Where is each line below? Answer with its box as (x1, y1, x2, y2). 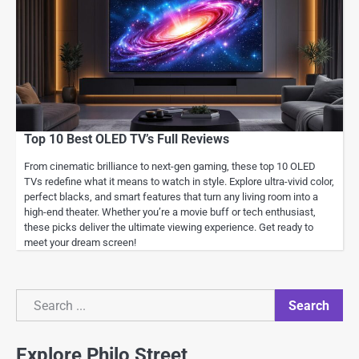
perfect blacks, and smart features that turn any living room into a (24, 191, 318, 203)
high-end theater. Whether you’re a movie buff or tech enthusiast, (24, 206, 316, 218)
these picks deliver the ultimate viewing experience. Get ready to (24, 221, 313, 233)
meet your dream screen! (24, 236, 136, 248)
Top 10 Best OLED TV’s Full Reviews (24, 131, 229, 147)
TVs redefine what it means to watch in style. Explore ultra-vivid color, (24, 175, 334, 188)
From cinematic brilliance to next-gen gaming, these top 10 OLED (24, 160, 316, 172)
